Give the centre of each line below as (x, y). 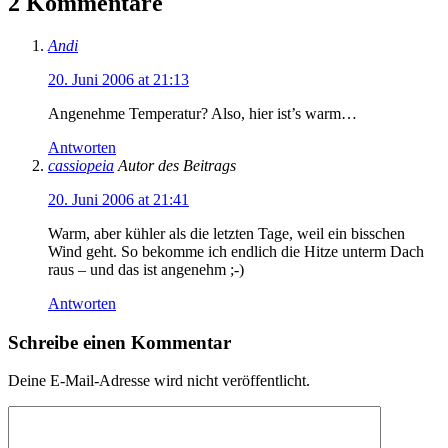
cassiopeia (81, 165)
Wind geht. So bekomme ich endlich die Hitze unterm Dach (236, 251)
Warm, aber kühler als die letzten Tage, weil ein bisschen (226, 233)
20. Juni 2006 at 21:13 (118, 79)
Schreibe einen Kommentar (119, 342)
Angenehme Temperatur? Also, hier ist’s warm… (202, 113)
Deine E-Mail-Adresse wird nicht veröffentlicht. (159, 381)
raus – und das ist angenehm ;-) (146, 269)
